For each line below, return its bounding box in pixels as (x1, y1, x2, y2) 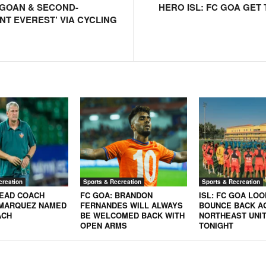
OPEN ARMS (80, 220, 127, 232)
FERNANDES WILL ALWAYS (80, 199, 183, 211)
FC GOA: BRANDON (80, 189, 153, 201)
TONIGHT (198, 220, 233, 232)
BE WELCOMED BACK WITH (80, 210, 185, 221)
